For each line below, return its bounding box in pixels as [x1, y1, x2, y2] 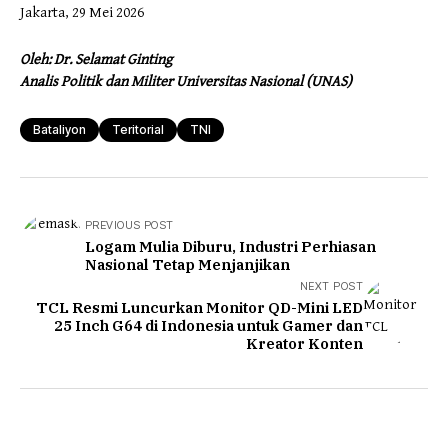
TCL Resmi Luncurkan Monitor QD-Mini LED [36, 297, 363, 317]
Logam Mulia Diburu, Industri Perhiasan [85, 236, 376, 256]
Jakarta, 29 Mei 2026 [20, 3, 144, 21]
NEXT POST [300, 278, 363, 293]
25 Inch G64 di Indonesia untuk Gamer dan [54, 315, 363, 335]
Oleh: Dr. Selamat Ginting [20, 50, 172, 68]
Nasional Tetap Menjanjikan [85, 254, 290, 274]
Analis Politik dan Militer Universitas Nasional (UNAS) [20, 72, 352, 90]
